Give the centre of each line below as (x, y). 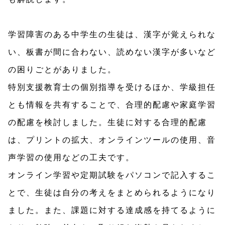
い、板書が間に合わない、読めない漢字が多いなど (112, 51)
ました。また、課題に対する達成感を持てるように (112, 209)
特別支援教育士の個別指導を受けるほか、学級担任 (112, 86)
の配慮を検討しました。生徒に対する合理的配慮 (107, 122)
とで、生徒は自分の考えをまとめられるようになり (112, 192)
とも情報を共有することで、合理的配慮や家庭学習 (112, 104)
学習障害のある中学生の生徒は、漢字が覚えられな (112, 34)
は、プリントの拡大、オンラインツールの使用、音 (112, 139)
